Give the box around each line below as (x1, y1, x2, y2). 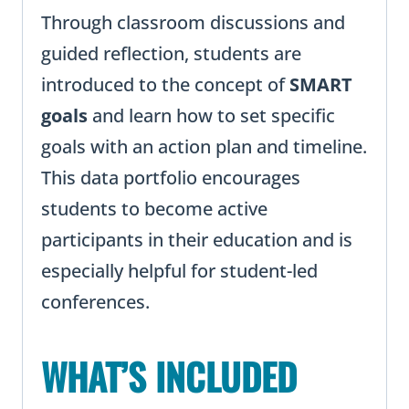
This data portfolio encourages (41, 165, 300, 191)
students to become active (41, 196, 267, 222)
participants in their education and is (41, 227, 352, 253)
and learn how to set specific (88, 103, 335, 129)
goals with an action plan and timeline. (41, 134, 367, 160)
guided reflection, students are (41, 41, 301, 67)
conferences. (41, 289, 150, 315)
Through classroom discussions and (41, 10, 345, 36)
